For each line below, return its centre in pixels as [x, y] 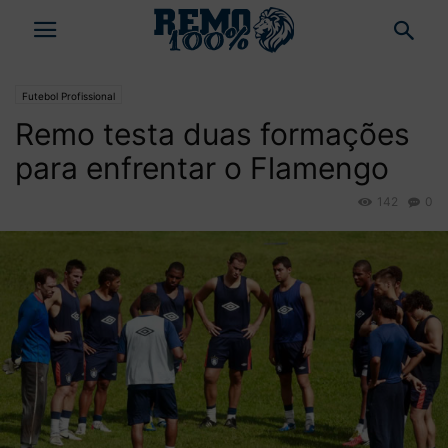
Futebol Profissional [68, 96]
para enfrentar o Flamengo [202, 168]
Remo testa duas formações [212, 134]
